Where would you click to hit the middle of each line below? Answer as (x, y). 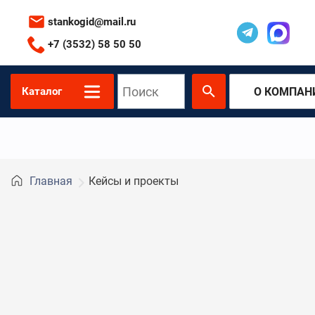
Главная (51, 181)
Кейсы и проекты (134, 181)
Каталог (42, 91)
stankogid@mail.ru (92, 21)
